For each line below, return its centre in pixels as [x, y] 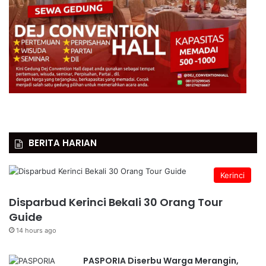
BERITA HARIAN [63, 142]
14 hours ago [36, 230]
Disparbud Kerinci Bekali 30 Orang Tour [116, 202]
